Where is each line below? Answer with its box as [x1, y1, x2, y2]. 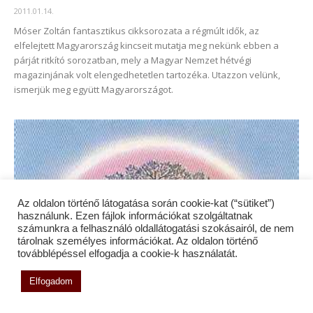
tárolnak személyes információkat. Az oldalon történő [17, 235, 258, 247]
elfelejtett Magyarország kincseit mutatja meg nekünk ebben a [14, 39, 279, 52]
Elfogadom [29, 276, 73, 286]
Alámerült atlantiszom [18, 261, 97, 272]
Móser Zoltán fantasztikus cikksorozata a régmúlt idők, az [14, 24, 259, 38]
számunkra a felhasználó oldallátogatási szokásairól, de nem [17, 223, 294, 234]
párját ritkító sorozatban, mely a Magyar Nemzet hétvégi [14, 54, 252, 67]
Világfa [14, 282, 60, 299]
